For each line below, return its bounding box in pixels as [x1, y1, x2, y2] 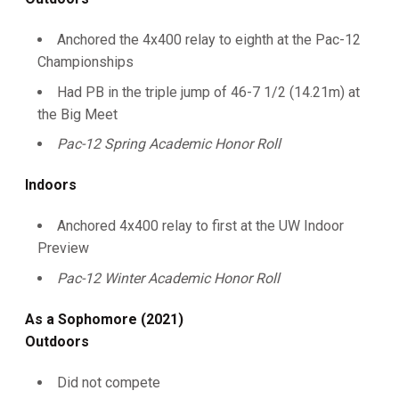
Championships [37, 53, 134, 70]
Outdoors [25, 333, 89, 350]
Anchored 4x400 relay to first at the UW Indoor [57, 217, 344, 235]
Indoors [25, 176, 77, 194]
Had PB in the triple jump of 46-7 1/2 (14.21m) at [57, 83, 360, 101]
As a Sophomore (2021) [25, 311, 183, 328]
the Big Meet [37, 105, 118, 123]
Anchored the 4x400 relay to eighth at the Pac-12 [57, 30, 361, 48]
